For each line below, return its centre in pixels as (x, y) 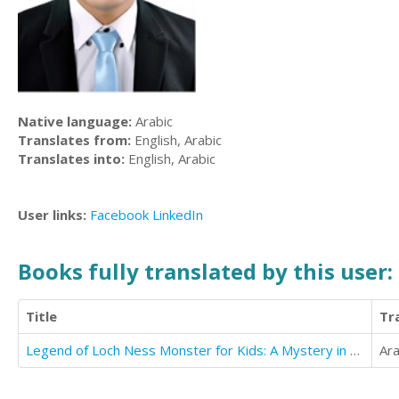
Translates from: (74, 140)
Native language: (75, 122)
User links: (54, 215)
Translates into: (71, 159)
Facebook (119, 215)
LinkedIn (178, 215)
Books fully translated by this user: (205, 271)
